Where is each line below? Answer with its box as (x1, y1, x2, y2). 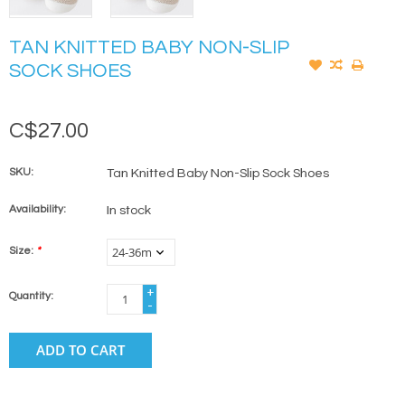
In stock (107, 204, 151, 218)
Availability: (9, 203, 66, 216)
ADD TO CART (36, 341, 125, 360)
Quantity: (9, 290, 53, 303)
